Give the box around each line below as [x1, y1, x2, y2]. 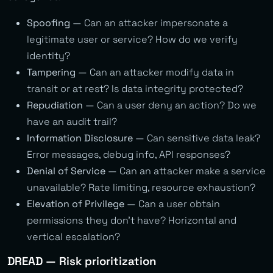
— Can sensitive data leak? [133, 131, 260, 144]
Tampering [27, 65, 76, 79]
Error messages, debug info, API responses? [27, 147, 230, 161]
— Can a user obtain [124, 197, 220, 210]
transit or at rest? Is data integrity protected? [27, 82, 243, 95]
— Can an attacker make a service [105, 164, 266, 177]
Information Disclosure [27, 131, 133, 144]
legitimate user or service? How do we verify [27, 32, 238, 46]
